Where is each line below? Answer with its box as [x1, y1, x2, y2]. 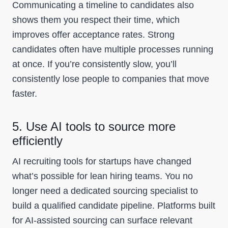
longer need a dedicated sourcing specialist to [12, 186, 198, 196]
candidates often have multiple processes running [12, 44, 213, 54]
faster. [12, 89, 37, 99]
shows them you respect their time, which [12, 15, 180, 25]
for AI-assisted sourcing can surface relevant [12, 215, 192, 225]
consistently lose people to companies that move [12, 74, 209, 84]
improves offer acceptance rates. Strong [12, 30, 175, 40]
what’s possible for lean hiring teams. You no [12, 171, 193, 181]
